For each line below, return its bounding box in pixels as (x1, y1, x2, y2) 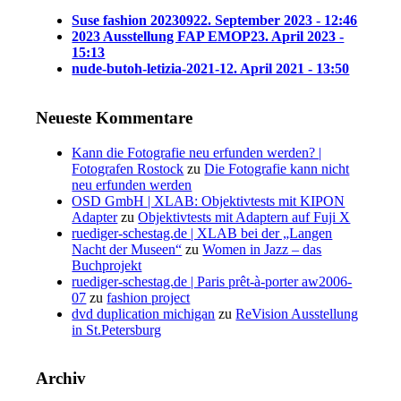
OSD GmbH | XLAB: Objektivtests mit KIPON (72, 192, 346, 209)
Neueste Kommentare (36, 107, 193, 127)
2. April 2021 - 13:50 (226, 61, 350, 77)
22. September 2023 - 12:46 (193, 13, 358, 29)
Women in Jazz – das (202, 241, 322, 257)
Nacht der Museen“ (72, 241, 183, 257)
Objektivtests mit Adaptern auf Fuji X (138, 209, 351, 225)
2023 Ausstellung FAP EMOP (72, 29, 252, 45)
